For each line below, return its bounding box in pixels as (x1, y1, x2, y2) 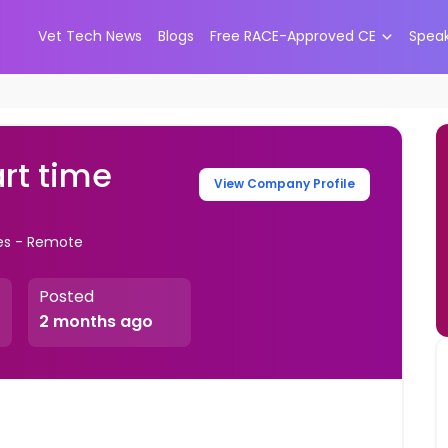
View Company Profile (214, 175, 356, 193)
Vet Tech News (37, 26, 142, 47)
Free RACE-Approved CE (209, 26, 376, 47)
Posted (38, 286, 94, 308)
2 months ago (38, 310, 153, 334)
